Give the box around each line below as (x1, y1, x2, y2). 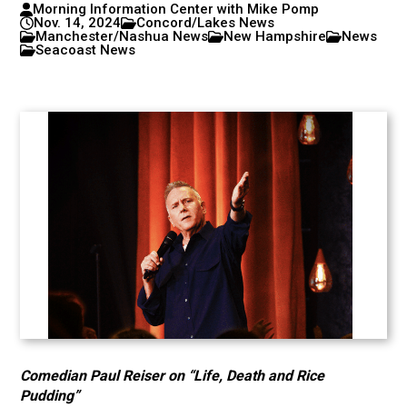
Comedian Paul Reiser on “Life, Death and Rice (20, 367, 325, 384)
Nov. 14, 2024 (34, 15, 122, 31)
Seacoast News (35, 42, 136, 58)
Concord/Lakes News (136, 15, 275, 31)
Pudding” (20, 387, 81, 404)
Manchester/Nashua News (35, 28, 209, 45)
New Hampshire (223, 28, 327, 45)
